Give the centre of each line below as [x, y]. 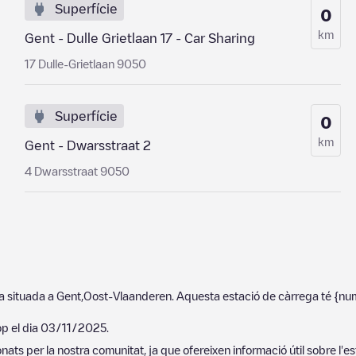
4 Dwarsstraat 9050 [77, 171]
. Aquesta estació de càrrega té [253, 296]
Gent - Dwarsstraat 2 [87, 145]
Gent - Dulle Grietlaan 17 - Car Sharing [139, 38]
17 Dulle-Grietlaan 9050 [85, 64]
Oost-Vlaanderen [128, 296]
